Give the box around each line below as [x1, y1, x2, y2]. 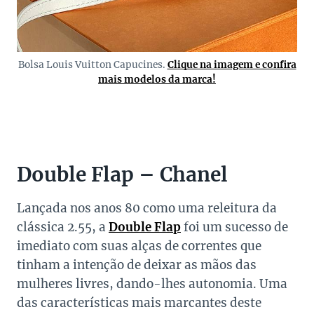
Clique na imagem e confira [167, 59, 296, 71]
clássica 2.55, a [17, 219, 109, 235]
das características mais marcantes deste [17, 295, 261, 311]
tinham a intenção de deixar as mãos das [17, 257, 257, 273]
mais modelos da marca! [98, 74, 216, 86]
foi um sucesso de [181, 219, 288, 235]
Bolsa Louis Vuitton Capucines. [18, 59, 168, 71]
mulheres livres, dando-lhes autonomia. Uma [17, 276, 287, 292]
